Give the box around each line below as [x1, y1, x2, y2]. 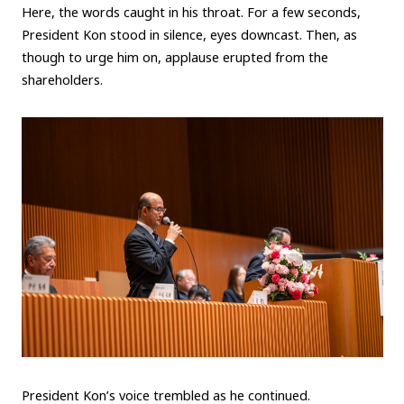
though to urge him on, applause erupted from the [21, 49, 328, 67]
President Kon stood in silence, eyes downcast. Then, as [21, 26, 357, 44]
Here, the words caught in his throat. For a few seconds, [21, 4, 361, 22]
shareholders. [21, 71, 103, 89]
